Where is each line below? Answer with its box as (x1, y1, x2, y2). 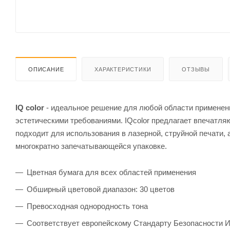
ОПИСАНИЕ (28, 66, 64, 72)
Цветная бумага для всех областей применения (27, 167, 196, 177)
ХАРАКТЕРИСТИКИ (94, 66, 151, 72)
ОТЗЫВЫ (182, 66, 210, 72)
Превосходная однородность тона (27, 201, 148, 210)
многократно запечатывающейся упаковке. (15, 141, 167, 150)
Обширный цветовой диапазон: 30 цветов (27, 184, 175, 194)
